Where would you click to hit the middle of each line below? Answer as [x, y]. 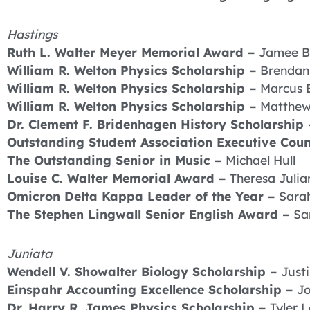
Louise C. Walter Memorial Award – [118, 177]
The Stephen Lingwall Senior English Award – [150, 213]
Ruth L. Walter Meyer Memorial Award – [133, 52]
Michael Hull [261, 159]
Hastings [32, 34]
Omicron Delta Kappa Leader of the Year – [143, 195]
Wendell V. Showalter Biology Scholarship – [144, 271]
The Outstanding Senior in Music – [116, 159]
